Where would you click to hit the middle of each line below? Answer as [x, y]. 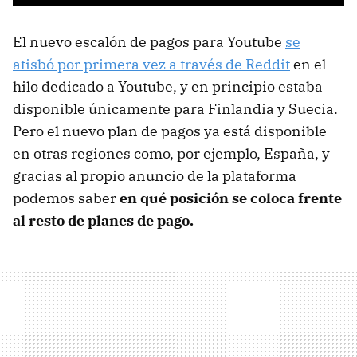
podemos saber [66, 198]
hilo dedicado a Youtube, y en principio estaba [168, 86]
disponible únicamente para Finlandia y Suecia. [175, 108]
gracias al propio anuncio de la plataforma [155, 175]
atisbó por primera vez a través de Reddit [151, 64]
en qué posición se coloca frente [231, 198]
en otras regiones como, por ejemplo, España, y [171, 153]
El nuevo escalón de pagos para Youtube [149, 41]
